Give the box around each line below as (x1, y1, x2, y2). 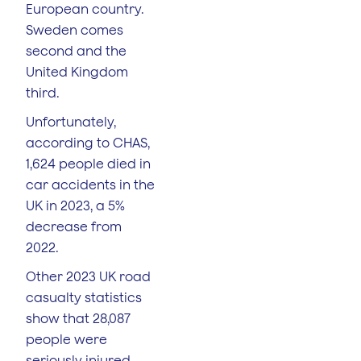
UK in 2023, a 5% (26, 197, 125, 213)
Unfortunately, (26, 114, 116, 129)
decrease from (26, 218, 122, 234)
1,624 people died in (26, 156, 151, 171)
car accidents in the (26, 176, 155, 192)
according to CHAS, (26, 135, 150, 150)
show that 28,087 (26, 310, 131, 326)
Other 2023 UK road (26, 268, 151, 284)
